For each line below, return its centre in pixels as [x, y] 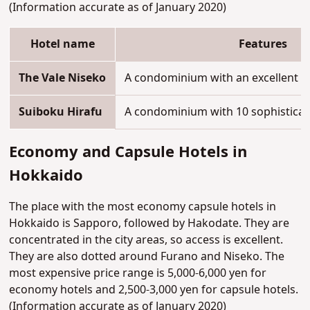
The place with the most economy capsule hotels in [143, 207]
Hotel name [62, 45]
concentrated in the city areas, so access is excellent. [146, 240]
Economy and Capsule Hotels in [128, 153]
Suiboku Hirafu [61, 112]
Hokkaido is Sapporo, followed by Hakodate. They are [149, 224]
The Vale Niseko [63, 79]
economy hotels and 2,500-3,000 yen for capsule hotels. [154, 290]
